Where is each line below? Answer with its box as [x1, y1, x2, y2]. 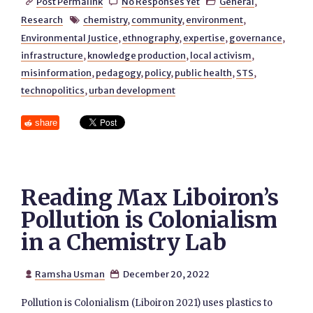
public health [175, 67, 233, 78]
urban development [89, 85, 176, 96]
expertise [183, 32, 226, 43]
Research [21, 14, 64, 25]
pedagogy [96, 67, 141, 78]
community [131, 14, 182, 25]
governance [229, 32, 283, 43]
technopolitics [21, 85, 85, 96]
